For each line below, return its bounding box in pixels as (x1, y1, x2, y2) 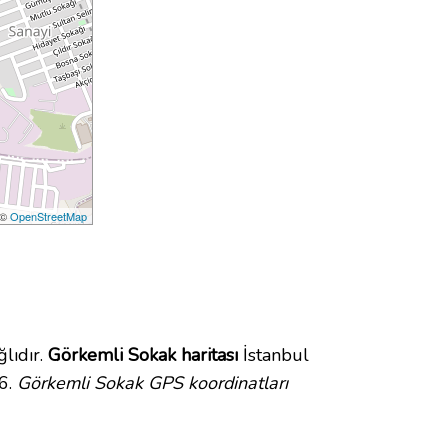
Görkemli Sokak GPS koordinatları (17, 371, 288, 396)
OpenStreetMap (10, 208, 88, 225)
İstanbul (238, 343, 309, 368)
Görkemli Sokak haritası (48, 343, 238, 368)
